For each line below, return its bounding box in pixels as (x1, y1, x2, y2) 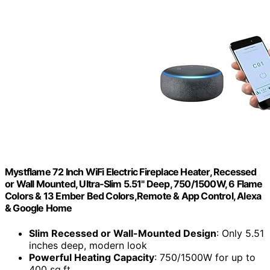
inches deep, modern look (29, 239, 147, 251)
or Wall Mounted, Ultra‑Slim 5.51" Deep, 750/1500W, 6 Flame (5, 178, 263, 190)
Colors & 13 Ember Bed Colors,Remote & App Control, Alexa (5, 190, 262, 202)
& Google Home (5, 202, 72, 215)
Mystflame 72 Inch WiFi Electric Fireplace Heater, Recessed (5, 166, 257, 178)
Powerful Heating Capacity (29, 251, 154, 263)
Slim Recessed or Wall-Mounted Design (29, 227, 216, 239)
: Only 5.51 (216, 227, 264, 239)
